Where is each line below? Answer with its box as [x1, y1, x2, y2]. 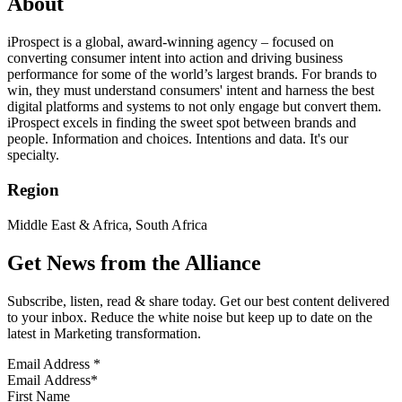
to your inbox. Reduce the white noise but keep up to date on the [7, 309, 372, 325]
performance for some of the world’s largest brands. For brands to [7, 66, 377, 83]
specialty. [7, 147, 59, 163]
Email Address [7, 355, 93, 371]
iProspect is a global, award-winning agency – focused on [7, 34, 334, 50]
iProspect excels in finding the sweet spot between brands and [7, 115, 356, 131]
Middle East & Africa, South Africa [7, 216, 207, 232]
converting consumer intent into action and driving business [7, 50, 343, 66]
